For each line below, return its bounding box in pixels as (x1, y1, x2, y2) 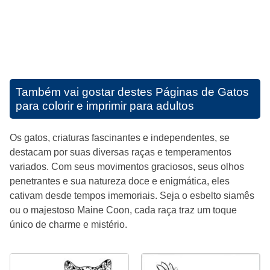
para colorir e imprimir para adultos (16, 99, 194, 112)
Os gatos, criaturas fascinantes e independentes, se (10, 132, 230, 143)
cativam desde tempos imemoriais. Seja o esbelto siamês (10, 190, 254, 201)
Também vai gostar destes (16, 85, 155, 98)
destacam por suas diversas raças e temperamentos (10, 146, 231, 157)
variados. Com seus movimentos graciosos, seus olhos (10, 161, 244, 172)
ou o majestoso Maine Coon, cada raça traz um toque (10, 204, 237, 215)
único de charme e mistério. (10, 219, 127, 230)
